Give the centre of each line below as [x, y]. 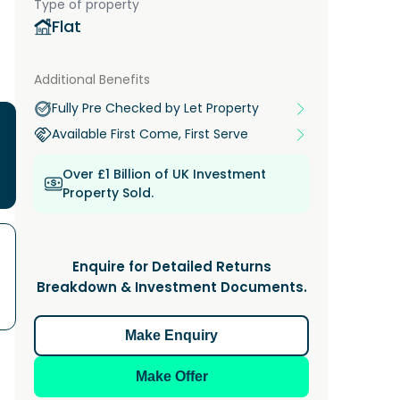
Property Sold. [108, 193]
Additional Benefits [92, 79]
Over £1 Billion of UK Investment [164, 174]
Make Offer [171, 376]
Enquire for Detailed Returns [171, 267]
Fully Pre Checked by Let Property [155, 108]
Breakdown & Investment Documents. [171, 287]
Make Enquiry [171, 335]
